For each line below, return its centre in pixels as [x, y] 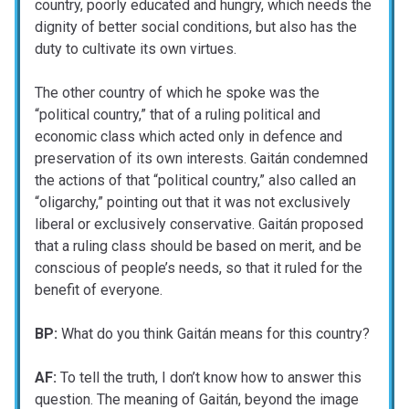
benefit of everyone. [99, 290]
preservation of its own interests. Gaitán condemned [201, 159]
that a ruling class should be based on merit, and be [198, 246]
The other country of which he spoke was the [177, 93]
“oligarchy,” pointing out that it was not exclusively [193, 203]
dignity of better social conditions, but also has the [196, 27]
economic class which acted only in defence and [189, 137]
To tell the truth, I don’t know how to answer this [209, 378]
